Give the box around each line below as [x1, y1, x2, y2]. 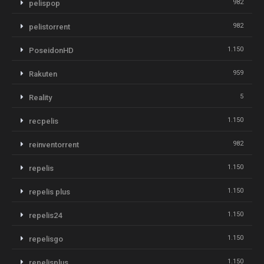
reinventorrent [29, 140, 79, 149]
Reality [29, 93, 52, 102]
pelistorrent [29, 22, 70, 31]
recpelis [29, 116, 58, 126]
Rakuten [29, 69, 57, 78]
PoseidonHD [29, 45, 74, 55]
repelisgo [29, 234, 63, 243]
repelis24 [29, 210, 62, 220]
